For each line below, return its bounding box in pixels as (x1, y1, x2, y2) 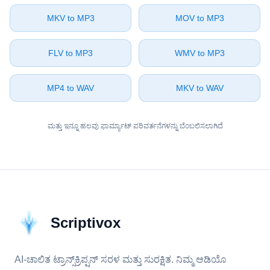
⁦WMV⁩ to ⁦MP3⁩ (174, 48, 225, 58)
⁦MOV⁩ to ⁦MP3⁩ (175, 13, 224, 23)
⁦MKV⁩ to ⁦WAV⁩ (175, 83, 224, 93)
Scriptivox (51, 215, 121, 231)
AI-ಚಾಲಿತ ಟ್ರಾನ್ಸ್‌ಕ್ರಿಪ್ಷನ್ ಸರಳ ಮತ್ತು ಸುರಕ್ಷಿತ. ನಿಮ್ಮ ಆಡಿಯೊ (14, 254, 227, 265)
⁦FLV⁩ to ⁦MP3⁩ (48, 48, 93, 58)
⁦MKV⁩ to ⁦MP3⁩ (46, 13, 95, 23)
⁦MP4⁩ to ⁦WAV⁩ (47, 83, 94, 93)
